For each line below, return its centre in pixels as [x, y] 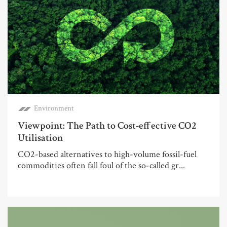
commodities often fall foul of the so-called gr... [101, 165]
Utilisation [40, 138]
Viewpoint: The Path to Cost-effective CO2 [107, 125]
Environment [54, 108]
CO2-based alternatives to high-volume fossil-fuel [107, 154]
